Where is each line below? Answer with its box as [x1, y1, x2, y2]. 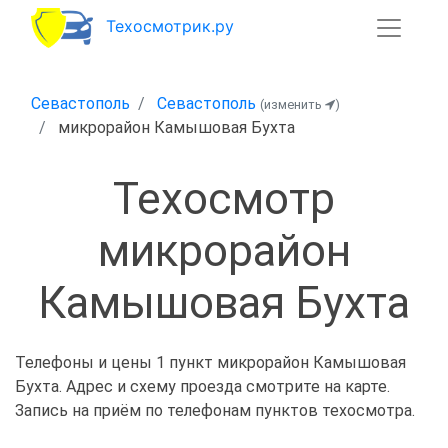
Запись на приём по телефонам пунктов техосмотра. [15, 401, 415, 421]
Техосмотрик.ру [105, 16, 234, 37]
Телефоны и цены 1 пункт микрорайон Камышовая [15, 353, 406, 373]
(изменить [260, 97, 325, 112]
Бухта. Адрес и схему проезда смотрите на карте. [15, 377, 390, 397]
